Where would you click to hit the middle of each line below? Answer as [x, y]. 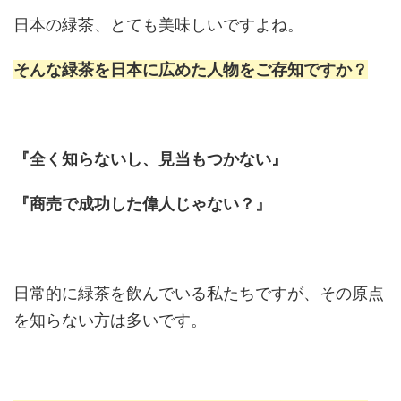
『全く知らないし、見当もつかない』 [150, 158]
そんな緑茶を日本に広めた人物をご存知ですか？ [191, 69]
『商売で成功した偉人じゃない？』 [142, 203]
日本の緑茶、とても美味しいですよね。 [158, 24]
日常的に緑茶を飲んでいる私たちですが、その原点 [199, 293]
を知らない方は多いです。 [110, 320]
